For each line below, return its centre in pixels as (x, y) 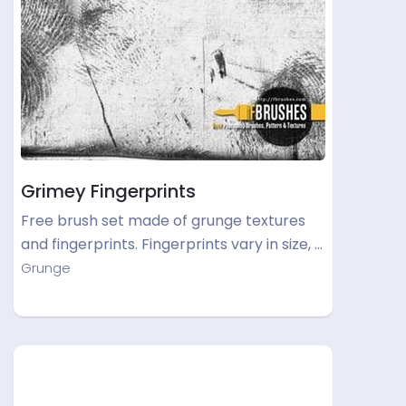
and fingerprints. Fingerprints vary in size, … (172, 244)
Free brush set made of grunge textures (163, 221)
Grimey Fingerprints (108, 191)
